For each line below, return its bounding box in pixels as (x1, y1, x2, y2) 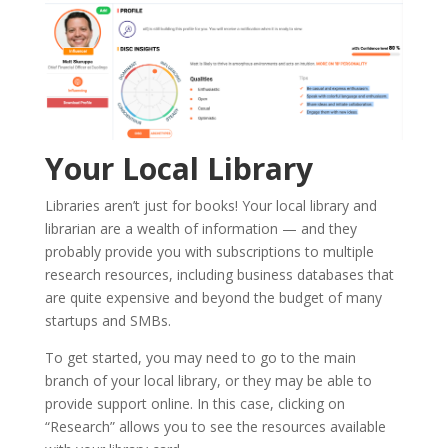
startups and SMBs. (44, 311, 171, 331)
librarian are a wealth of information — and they (44, 219, 357, 239)
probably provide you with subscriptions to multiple (44, 242, 374, 262)
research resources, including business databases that (44, 265, 394, 285)
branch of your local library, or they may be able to (44, 371, 372, 391)
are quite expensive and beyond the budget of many (44, 288, 382, 308)
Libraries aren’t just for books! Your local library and (44, 196, 377, 216)
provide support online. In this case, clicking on (44, 394, 345, 414)
